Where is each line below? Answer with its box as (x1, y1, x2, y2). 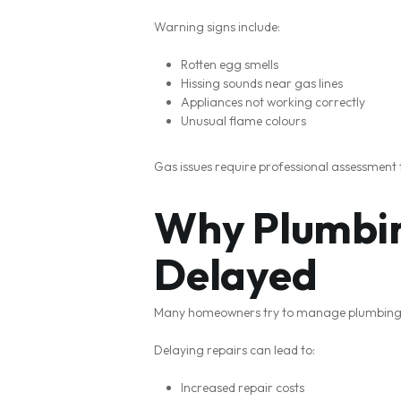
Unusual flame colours (181, 113, 306, 129)
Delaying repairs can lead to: (154, 342, 315, 358)
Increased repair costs (181, 380, 304, 396)
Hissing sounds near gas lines (181, 75, 343, 91)
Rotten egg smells (181, 56, 278, 73)
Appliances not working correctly (181, 94, 365, 110)
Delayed (154, 247, 318, 301)
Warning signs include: (154, 19, 280, 35)
